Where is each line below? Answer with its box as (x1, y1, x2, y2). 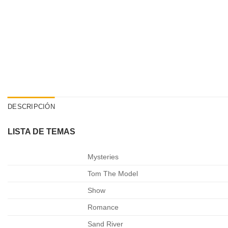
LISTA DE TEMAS (8, 127, 75, 136)
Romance (88, 203, 119, 211)
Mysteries (88, 152, 119, 161)
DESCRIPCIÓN (8, 103, 55, 111)
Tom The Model (88, 169, 138, 178)
